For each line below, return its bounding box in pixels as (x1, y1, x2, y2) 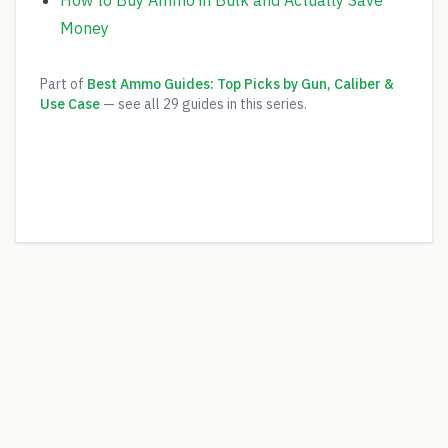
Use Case (40, 95, 100, 113)
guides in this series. (179, 95, 307, 113)
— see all (103, 95, 163, 113)
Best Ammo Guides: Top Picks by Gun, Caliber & (87, 75, 394, 93)
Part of (40, 75, 84, 93)
